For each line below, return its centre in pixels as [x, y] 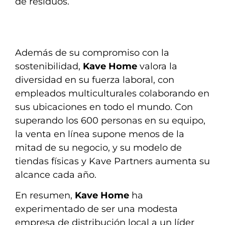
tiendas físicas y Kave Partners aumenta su [113, 161]
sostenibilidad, [49, 66]
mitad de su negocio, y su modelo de [98, 147]
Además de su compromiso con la [92, 52]
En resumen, [45, 195]
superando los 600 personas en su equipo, [110, 120]
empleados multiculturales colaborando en [112, 93]
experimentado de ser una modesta [96, 209]
